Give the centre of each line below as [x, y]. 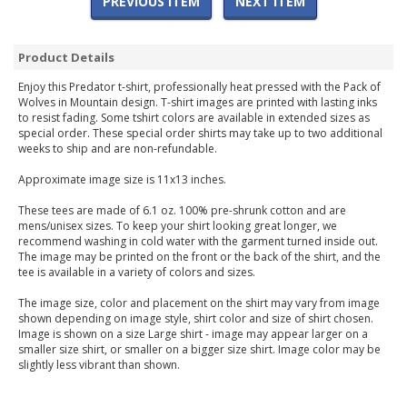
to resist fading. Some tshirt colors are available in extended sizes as [194, 118]
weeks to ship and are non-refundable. [118, 149]
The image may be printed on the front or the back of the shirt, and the [199, 257]
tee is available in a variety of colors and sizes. [137, 273]
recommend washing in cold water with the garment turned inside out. [198, 242]
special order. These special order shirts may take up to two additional [200, 134]
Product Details [66, 58]
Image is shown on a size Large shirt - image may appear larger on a [193, 334]
